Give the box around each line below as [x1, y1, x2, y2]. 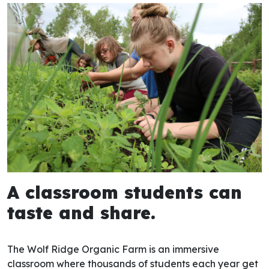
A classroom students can [7, 181, 242, 204]
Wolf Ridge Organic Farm [27, 243, 147, 256]
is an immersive [147, 243, 219, 256]
